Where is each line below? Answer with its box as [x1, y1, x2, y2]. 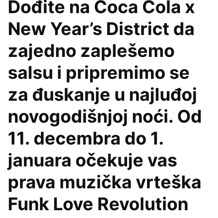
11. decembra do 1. [8, 127, 163, 149]
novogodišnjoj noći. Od [8, 106, 202, 127]
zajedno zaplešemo [8, 40, 175, 61]
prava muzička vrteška [8, 171, 201, 193]
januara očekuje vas [8, 149, 177, 171]
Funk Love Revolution [8, 193, 188, 215]
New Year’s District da [8, 18, 195, 39]
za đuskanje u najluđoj [8, 84, 197, 105]
